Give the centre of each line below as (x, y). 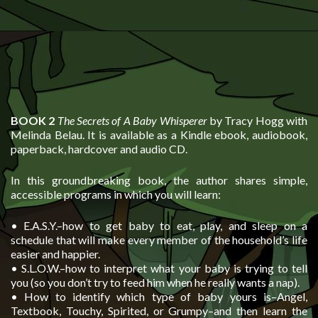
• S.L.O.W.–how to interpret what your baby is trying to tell (159, 268)
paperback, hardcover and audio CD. (99, 148)
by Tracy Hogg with (257, 120)
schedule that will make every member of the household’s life (159, 239)
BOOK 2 (34, 120)
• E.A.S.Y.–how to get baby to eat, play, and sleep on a (159, 225)
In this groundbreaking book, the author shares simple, (159, 180)
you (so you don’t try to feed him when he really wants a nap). (155, 282)
